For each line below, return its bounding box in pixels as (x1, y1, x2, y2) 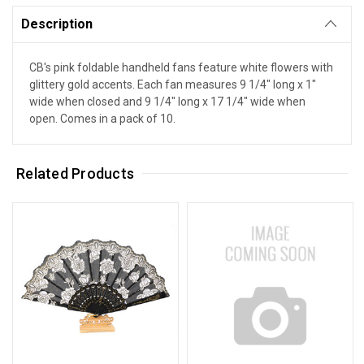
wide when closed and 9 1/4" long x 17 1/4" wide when (29, 94, 305, 108)
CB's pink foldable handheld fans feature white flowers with (29, 60, 333, 74)
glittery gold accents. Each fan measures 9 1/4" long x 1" (29, 77, 316, 91)
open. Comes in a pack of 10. (29, 111, 175, 125)
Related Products (16, 164, 135, 182)
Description (21, 15, 93, 32)
